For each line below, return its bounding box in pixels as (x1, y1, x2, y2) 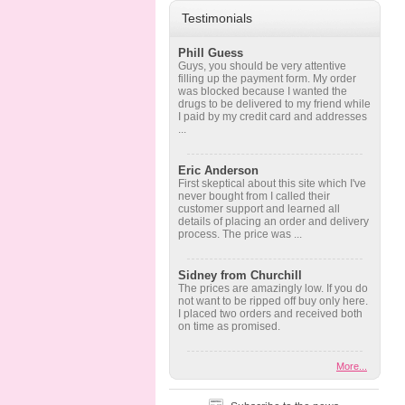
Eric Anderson (178, 164, 259, 177)
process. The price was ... (178, 228, 302, 240)
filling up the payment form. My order (178, 72, 356, 85)
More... (336, 361, 367, 372)
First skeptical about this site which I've (178, 177, 366, 190)
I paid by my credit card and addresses (178, 110, 367, 123)
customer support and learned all (178, 202, 340, 215)
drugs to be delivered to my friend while (178, 98, 371, 110)
